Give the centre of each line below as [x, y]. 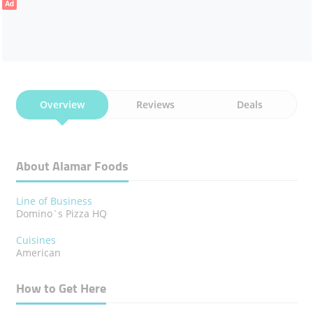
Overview [62, 104]
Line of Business [54, 201]
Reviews [156, 104]
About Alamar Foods [72, 166]
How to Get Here [61, 288]
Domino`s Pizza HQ [61, 213]
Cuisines [36, 240]
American [38, 253]
